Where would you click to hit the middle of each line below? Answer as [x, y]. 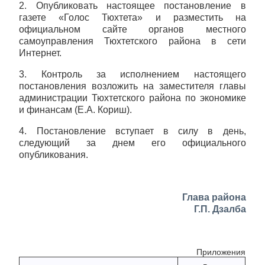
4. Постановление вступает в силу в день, [132, 131]
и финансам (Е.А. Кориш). [76, 110]
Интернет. [41, 53]
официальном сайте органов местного [132, 29]
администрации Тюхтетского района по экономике [132, 98]
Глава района [214, 197]
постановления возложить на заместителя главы [132, 86]
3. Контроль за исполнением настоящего [132, 74]
